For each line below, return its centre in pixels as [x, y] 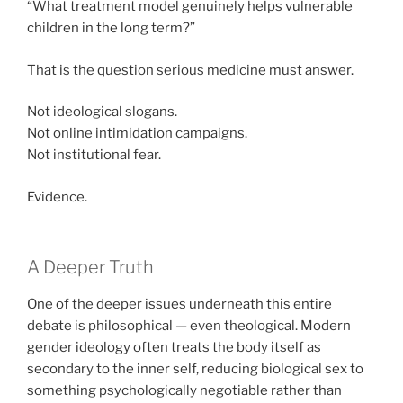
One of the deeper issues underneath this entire [179, 304]
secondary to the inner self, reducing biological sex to [195, 369]
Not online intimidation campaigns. [137, 134]
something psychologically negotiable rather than [184, 391]
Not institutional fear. [94, 155]
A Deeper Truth [90, 268]
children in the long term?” [111, 28]
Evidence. [57, 197]
